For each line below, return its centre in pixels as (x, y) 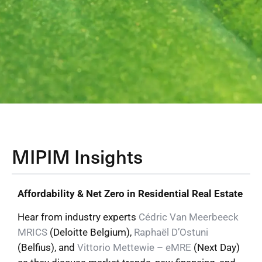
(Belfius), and (47, 248)
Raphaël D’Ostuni (171, 232)
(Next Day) (216, 248)
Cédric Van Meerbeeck (189, 217)
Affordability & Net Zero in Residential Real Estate (130, 194)
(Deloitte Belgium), (91, 232)
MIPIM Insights (77, 156)
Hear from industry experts (78, 217)
